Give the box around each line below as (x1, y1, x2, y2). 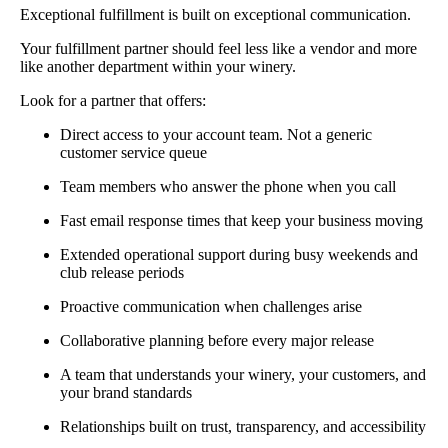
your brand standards (60, 383, 192, 401)
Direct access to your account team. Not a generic (60, 125, 372, 143)
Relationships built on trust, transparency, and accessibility (60, 417, 426, 435)
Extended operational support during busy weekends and (60, 245, 418, 263)
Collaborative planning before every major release (60, 331, 374, 349)
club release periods (60, 263, 184, 281)
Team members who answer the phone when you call (60, 177, 396, 195)
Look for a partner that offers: (20, 91, 206, 109)
